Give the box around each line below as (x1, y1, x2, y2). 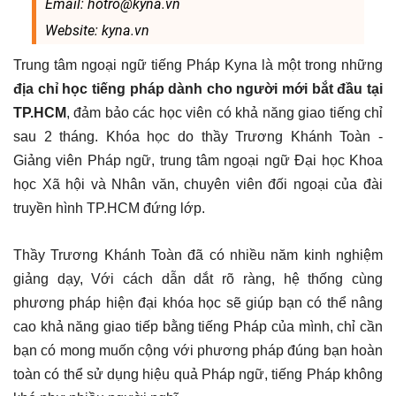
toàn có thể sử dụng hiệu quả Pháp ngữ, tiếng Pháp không (13, 367, 383, 383)
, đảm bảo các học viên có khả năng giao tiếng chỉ (66, 105, 383, 121)
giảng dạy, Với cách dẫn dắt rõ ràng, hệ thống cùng (13, 271, 383, 287)
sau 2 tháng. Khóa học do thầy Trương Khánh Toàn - (13, 129, 383, 145)
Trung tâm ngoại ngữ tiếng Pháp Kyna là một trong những (13, 57, 383, 73)
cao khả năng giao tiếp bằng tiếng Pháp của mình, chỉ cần (13, 319, 383, 335)
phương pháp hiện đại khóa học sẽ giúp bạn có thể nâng (13, 295, 383, 311)
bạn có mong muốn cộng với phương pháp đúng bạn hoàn (13, 343, 383, 359)
